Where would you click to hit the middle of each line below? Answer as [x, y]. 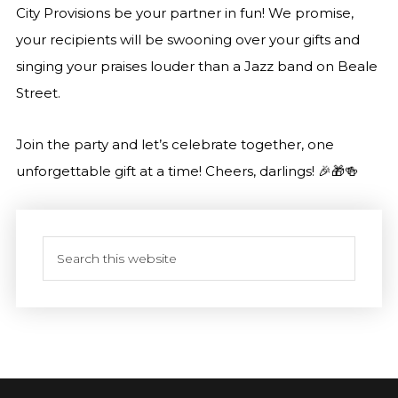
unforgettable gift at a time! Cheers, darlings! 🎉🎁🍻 [187, 171]
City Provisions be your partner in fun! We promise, [184, 13]
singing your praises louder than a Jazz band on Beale [196, 66]
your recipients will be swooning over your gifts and [187, 40]
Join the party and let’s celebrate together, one [175, 144]
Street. [38, 93]
